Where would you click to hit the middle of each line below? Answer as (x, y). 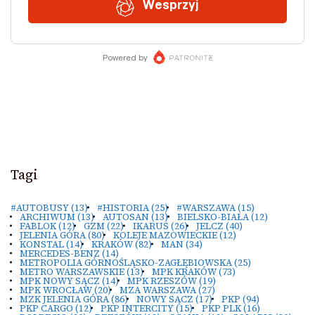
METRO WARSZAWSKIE (72, 271)
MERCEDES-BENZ (59, 253)
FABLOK (38, 225)
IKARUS (150, 225)
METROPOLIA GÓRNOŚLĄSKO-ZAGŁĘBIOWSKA (126, 262)
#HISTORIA (123, 207)
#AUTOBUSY (40, 207)
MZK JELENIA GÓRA (64, 298)
